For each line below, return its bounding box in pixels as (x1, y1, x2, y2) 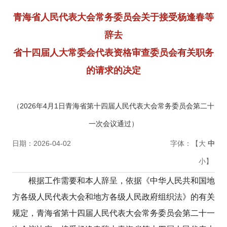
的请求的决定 (86, 65, 141, 76)
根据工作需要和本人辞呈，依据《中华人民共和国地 (28, 176, 215, 185)
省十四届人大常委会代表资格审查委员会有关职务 (13, 48, 214, 58)
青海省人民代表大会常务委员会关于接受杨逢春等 (13, 12, 214, 23)
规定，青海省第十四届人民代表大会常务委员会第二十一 (12, 209, 215, 218)
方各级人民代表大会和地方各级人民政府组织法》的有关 (12, 193, 215, 202)
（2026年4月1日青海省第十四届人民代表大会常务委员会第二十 (13, 102, 214, 110)
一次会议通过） (89, 120, 138, 128)
